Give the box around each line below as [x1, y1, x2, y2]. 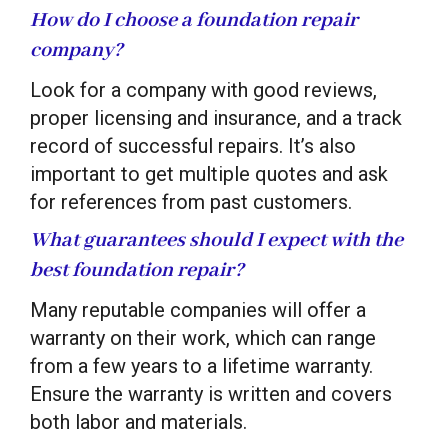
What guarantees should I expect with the [30, 227, 403, 253]
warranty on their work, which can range [30, 325, 376, 350]
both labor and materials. [30, 409, 247, 434]
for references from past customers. [30, 189, 352, 214]
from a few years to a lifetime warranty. [30, 353, 373, 378]
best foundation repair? [30, 257, 244, 283]
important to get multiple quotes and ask [30, 161, 388, 186]
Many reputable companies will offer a [30, 297, 366, 322]
